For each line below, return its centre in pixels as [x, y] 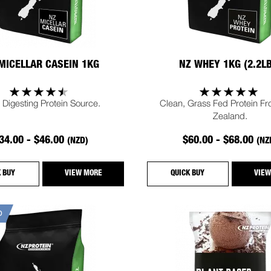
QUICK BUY [188, 174]
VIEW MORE [83, 174]
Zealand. [230, 116]
